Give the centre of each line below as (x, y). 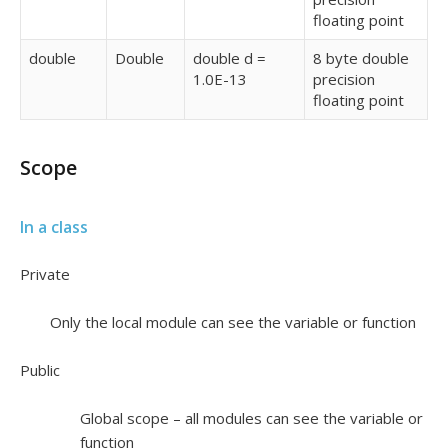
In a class (54, 227)
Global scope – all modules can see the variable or (251, 418)
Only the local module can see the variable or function (233, 322)
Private (45, 274)
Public (40, 370)
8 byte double (361, 58)
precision (344, 79)
